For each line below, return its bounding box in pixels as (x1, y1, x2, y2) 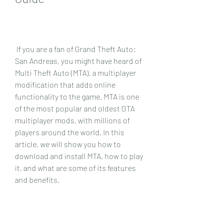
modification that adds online (15, 79, 115, 89)
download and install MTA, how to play (15, 151, 143, 161)
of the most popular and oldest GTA (15, 103, 135, 113)
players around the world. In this (15, 127, 124, 137)
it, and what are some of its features (15, 163, 136, 172)
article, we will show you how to (15, 139, 121, 149)
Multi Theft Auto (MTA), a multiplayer (15, 67, 136, 77)
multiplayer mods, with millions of (15, 115, 130, 125)
